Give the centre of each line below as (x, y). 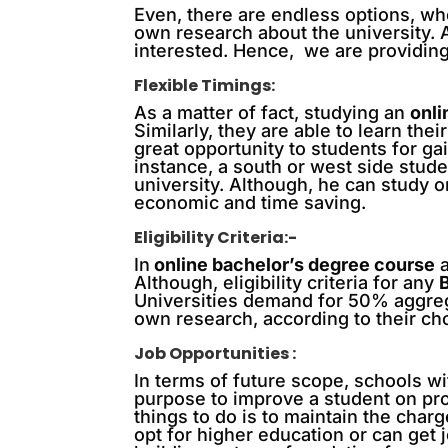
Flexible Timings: (205, 85)
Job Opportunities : (215, 353)
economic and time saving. (250, 202)
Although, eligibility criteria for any (287, 282)
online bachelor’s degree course (293, 264)
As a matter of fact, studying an (272, 112)
